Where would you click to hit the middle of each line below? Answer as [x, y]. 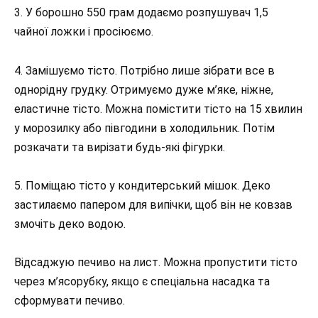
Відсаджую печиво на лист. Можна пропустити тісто [156, 262]
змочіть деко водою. [70, 224]
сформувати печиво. [70, 301]
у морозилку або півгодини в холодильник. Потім [144, 128]
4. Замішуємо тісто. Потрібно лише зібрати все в [144, 70]
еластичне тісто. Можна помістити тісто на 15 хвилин [158, 109]
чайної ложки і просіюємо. [84, 32]
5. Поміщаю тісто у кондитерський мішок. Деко [142, 185]
